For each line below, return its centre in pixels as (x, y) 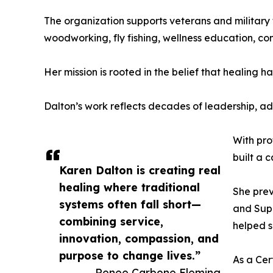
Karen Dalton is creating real (140, 170)
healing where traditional (129, 187)
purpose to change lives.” (130, 256)
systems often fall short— (130, 204)
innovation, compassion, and (139, 239)
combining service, (111, 222)
